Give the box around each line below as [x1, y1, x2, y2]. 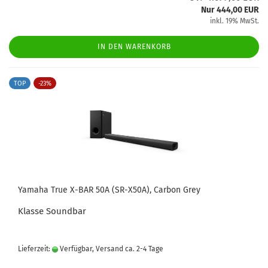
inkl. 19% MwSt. [210, 17, 259, 25]
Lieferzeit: [18, 245, 52, 253]
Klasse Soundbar [18, 206, 86, 217]
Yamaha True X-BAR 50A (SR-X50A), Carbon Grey [18, 185, 200, 195]
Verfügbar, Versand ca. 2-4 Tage [58, 245, 163, 253]
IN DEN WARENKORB [97, 42, 171, 51]
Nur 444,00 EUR [201, 5, 259, 15]
